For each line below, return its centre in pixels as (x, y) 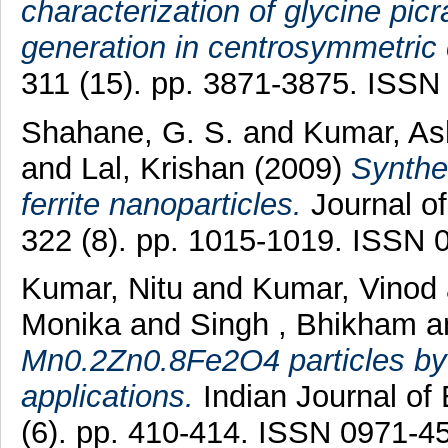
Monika (75, 325)
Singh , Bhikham (307, 325)
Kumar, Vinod (348, 289)
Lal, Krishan (167, 168)
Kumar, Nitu (106, 289)
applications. (107, 397)
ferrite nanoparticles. (161, 204)
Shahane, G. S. (131, 132)
